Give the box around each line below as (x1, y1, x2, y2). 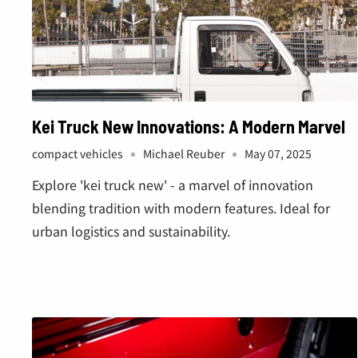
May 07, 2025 (245, 145, 312, 161)
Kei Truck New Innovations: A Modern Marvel (32, 115, 345, 137)
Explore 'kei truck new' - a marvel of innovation (32, 174, 313, 194)
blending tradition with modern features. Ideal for (32, 197, 330, 217)
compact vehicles (32, 145, 123, 161)
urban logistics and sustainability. (32, 221, 230, 241)
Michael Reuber (143, 145, 225, 161)
